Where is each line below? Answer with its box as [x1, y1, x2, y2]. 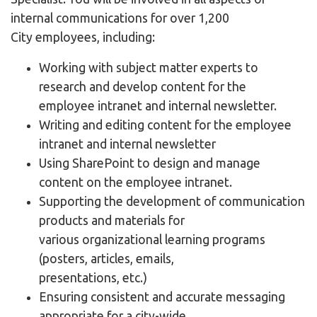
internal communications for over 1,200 [11, 11, 229, 25]
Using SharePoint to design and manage [39, 156, 260, 171]
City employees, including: [11, 30, 155, 45]
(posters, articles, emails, [39, 252, 174, 266]
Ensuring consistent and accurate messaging [39, 290, 285, 304]
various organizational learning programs [39, 233, 265, 247]
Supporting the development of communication [39, 195, 305, 209]
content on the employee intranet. [39, 175, 232, 190]
